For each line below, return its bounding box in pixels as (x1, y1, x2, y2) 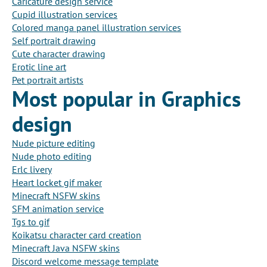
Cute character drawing (12, 48, 105, 60)
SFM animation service (12, 203, 104, 215)
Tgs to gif (12, 216, 49, 228)
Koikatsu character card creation (12, 229, 141, 241)
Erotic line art (12, 61, 66, 73)
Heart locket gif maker (12, 176, 102, 189)
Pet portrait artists (12, 74, 83, 86)
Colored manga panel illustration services (12, 21, 181, 34)
